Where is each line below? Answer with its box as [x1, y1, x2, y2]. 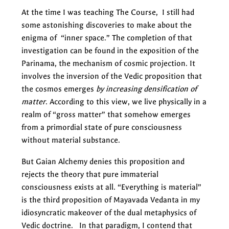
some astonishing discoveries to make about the [21, 20, 192, 30]
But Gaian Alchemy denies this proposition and [21, 156, 185, 166]
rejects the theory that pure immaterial [21, 169, 158, 179]
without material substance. [21, 135, 120, 145]
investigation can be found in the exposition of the [21, 45, 199, 55]
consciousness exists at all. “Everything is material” [21, 182, 201, 192]
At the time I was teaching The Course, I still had [21, 7, 194, 17]
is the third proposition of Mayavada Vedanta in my [21, 195, 200, 204]
